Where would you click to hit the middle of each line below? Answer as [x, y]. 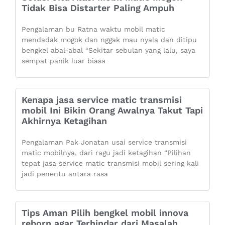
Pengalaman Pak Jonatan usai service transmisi [104, 142]
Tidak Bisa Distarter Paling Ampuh [98, 8]
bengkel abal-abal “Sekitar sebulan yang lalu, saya [108, 50]
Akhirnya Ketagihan [64, 121]
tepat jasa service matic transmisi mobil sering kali [110, 163]
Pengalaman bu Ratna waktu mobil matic [93, 29]
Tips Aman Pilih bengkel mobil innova [105, 212]
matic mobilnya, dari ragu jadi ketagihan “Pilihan [106, 152]
